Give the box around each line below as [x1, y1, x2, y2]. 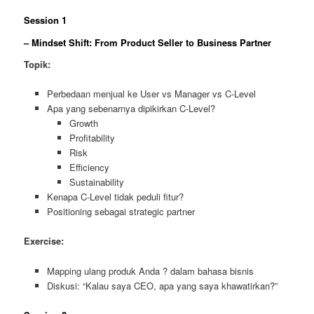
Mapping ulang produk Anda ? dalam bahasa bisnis [46, 264, 254, 278]
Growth [69, 116, 99, 130]
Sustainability [69, 175, 125, 189]
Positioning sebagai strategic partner [46, 205, 195, 219]
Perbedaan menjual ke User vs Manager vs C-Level [46, 87, 256, 101]
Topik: [24, 57, 51, 71]
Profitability [69, 131, 116, 145]
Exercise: [24, 234, 64, 248]
